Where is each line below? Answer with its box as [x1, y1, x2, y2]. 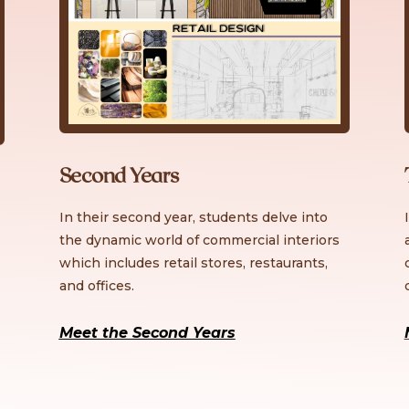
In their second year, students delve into [58, 208, 328, 225]
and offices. [58, 277, 134, 294]
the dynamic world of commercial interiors [58, 231, 340, 248]
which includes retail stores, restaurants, [58, 254, 328, 271]
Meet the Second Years [58, 324, 236, 342]
